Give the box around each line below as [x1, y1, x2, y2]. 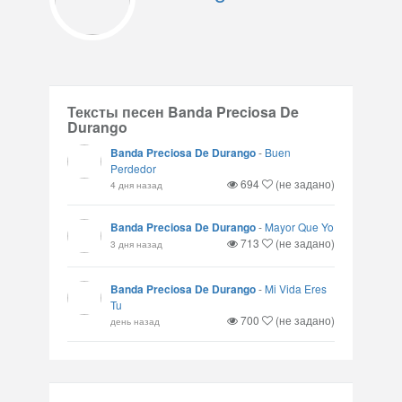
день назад [110, 314, 160, 328]
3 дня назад [110, 237, 162, 250]
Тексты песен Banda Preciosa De [67, 101, 299, 122]
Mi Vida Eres [265, 281, 327, 296]
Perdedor [110, 161, 156, 176]
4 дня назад [110, 178, 162, 191]
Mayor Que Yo [265, 219, 334, 234]
